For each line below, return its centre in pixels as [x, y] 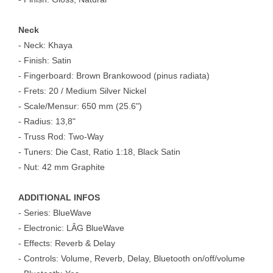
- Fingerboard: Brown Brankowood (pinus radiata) [114, 75]
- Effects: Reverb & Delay [67, 243]
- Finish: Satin [45, 60]
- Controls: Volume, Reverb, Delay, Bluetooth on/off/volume [132, 258]
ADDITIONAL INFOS [59, 197]
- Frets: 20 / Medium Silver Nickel [82, 90]
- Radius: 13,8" [47, 121]
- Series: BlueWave [55, 212]
